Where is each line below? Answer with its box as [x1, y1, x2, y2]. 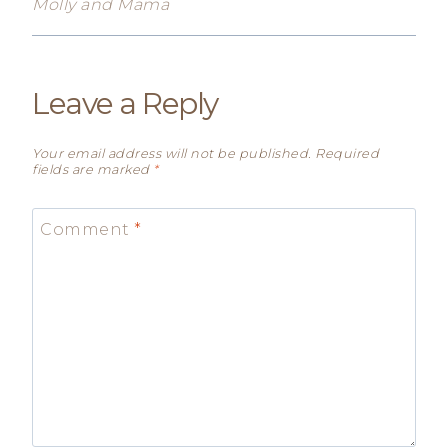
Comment [40, 219, 134, 239]
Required [315, 146, 379, 162]
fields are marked [32, 162, 153, 178]
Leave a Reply [32, 84, 218, 122]
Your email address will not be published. [32, 146, 312, 162]
